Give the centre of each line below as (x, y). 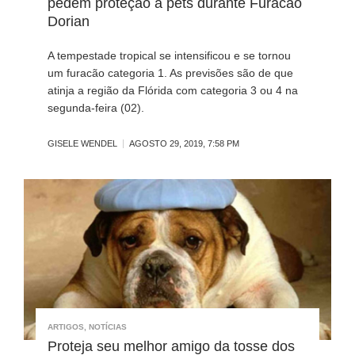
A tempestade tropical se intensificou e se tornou (169, 56)
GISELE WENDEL (82, 144)
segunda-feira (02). (96, 108)
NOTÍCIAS (108, 327)
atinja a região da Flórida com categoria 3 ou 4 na (173, 91)
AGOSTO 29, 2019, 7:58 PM (184, 144)
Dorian (69, 22)
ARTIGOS (66, 327)
